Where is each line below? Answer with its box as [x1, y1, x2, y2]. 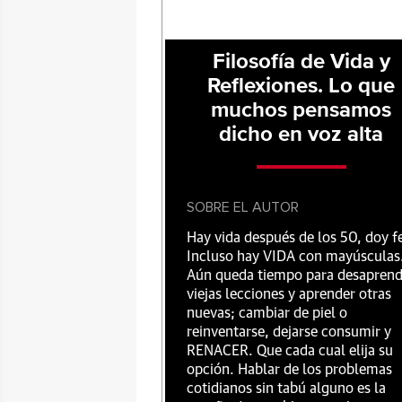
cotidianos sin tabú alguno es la [187, 381, 386, 396]
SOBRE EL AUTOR [187, 200, 299, 214]
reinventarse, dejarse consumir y [187, 325, 391, 339]
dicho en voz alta [219, 124, 384, 145]
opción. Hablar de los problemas [187, 363, 392, 377]
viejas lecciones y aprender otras [187, 287, 391, 301]
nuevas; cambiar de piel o [187, 306, 347, 320]
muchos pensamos [211, 100, 392, 121]
